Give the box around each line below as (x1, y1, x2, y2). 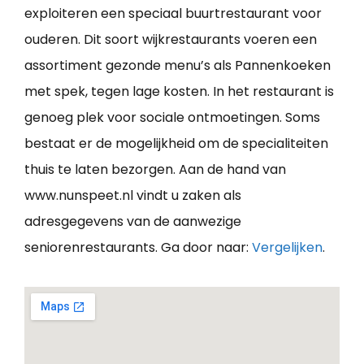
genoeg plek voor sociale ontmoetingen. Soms (24, 107, 320, 127)
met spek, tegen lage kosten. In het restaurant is (24, 81, 334, 101)
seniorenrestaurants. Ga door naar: (24, 237, 252, 257)
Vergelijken (252, 237, 323, 257)
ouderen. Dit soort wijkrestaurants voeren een (24, 29, 317, 49)
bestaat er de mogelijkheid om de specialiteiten (24, 133, 328, 153)
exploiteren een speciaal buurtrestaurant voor (24, 3, 322, 23)
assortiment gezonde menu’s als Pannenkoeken (24, 55, 331, 75)
